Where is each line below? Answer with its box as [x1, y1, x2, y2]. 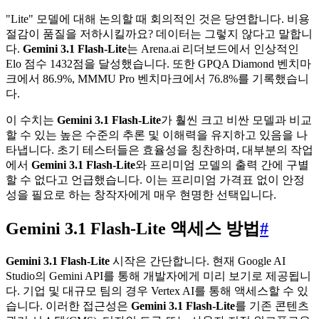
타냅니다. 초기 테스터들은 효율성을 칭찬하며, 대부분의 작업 [6, 144, 313, 157]
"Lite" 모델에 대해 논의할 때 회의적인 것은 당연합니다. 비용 [6, 13, 310, 26]
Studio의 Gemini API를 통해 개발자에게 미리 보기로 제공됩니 [6, 270, 311, 283]
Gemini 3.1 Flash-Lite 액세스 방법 [6, 219, 260, 239]
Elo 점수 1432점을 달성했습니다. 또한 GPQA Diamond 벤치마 [6, 58, 311, 70]
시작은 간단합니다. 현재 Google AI [110, 255, 286, 268]
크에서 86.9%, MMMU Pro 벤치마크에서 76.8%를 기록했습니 [6, 73, 309, 85]
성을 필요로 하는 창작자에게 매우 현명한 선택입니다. [6, 189, 276, 202]
